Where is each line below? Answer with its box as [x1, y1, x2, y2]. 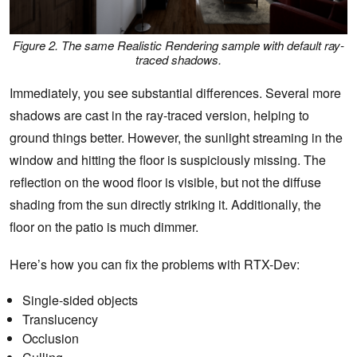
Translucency [22, 310, 98, 329]
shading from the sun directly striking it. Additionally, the [10, 195, 321, 214]
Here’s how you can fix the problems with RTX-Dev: [10, 255, 300, 274]
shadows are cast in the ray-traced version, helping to [10, 106, 309, 125]
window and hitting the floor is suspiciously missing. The [10, 151, 326, 170]
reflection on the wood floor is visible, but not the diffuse [10, 173, 321, 192]
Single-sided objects [22, 291, 138, 310]
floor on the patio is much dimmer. [10, 218, 198, 237]
